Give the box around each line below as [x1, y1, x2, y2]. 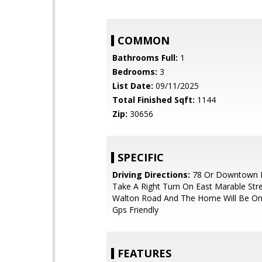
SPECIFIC [118, 150, 164, 164]
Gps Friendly [112, 204, 158, 215]
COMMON [118, 33, 170, 47]
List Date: [112, 80, 153, 91]
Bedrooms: [112, 66, 157, 77]
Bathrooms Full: [112, 52, 178, 63]
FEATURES [118, 246, 171, 260]
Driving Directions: [112, 169, 190, 180]
